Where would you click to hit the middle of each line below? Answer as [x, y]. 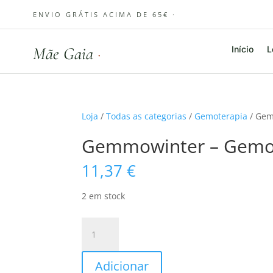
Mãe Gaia [65, 54]
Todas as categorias [147, 116]
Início [242, 49]
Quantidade [106, 224]
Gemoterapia [221, 116]
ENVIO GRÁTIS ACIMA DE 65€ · [104, 14]
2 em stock [104, 196]
